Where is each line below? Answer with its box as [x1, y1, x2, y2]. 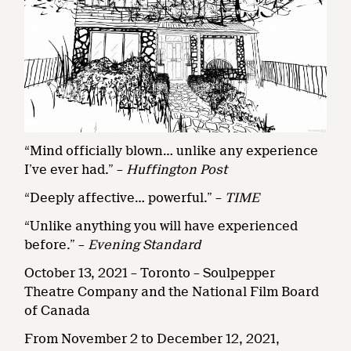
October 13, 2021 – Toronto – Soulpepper [24, 266, 276, 281]
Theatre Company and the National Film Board [24, 284, 320, 300]
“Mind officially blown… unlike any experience [24, 143, 319, 159]
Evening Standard [88, 237, 201, 253]
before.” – [24, 237, 89, 253]
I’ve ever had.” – [24, 162, 127, 178]
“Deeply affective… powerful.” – [24, 190, 226, 206]
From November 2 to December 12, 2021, [24, 331, 280, 347]
